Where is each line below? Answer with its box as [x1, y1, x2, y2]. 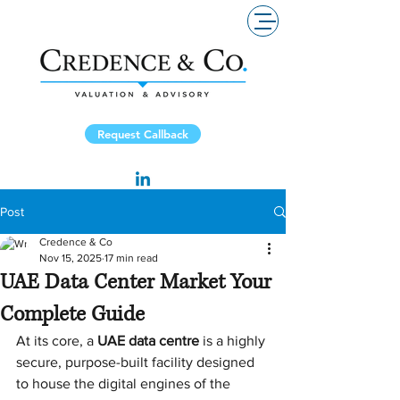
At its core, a [16, 333, 97, 348]
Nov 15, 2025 [39, 252, 102, 264]
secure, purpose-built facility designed [16, 354, 258, 370]
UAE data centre [97, 333, 199, 348]
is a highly [199, 333, 269, 348]
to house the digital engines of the [16, 376, 234, 391]
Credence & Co [39, 236, 112, 248]
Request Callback [97, 127, 188, 141]
